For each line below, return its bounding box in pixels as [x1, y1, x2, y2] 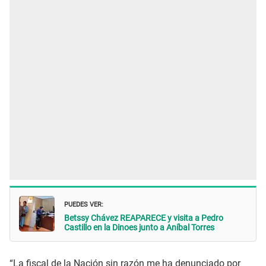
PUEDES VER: [64, 198, 103, 210]
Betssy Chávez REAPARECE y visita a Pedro [64, 213, 223, 223]
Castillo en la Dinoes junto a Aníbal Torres [64, 223, 214, 233]
